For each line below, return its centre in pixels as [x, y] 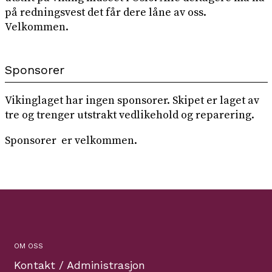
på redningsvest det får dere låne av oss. [105, 13]
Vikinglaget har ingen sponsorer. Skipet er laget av [132, 101]
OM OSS [28, 246]
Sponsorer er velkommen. [71, 141]
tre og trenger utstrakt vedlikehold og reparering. [129, 115]
